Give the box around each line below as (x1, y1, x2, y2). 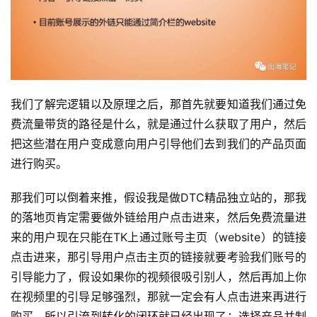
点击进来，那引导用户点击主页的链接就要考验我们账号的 (11, 250, 306, 265)
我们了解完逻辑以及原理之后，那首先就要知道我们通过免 (11, 97, 306, 112)
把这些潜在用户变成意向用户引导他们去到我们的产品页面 (11, 137, 306, 151)
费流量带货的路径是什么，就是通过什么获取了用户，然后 (11, 117, 306, 132)
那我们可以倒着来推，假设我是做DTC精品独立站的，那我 (11, 190, 306, 205)
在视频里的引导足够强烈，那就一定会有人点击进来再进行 (11, 289, 306, 304)
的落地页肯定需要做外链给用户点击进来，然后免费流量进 (11, 210, 306, 225)
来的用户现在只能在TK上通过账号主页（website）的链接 (11, 230, 306, 245)
